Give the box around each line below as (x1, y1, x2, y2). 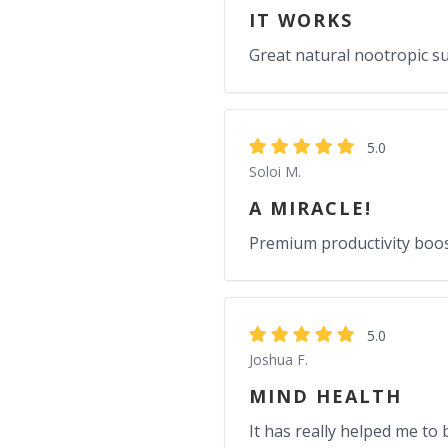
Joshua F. (249, 350, 308, 369)
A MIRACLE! (249, 196, 372, 220)
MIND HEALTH (249, 384, 402, 408)
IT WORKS (249, 8, 353, 32)
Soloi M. (249, 162, 301, 181)
